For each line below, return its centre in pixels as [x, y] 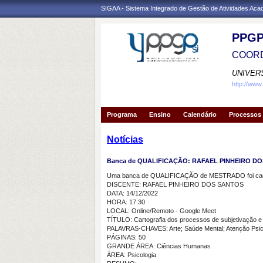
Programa [122, 114]
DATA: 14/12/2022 [132, 193]
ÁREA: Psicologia [131, 255]
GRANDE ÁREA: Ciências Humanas [159, 246]
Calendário [200, 114]
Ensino [160, 114]
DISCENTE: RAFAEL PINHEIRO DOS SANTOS [175, 184]
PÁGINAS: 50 [126, 237]
